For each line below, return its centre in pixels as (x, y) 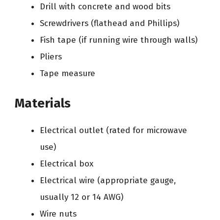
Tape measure (68, 73)
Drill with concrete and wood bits (105, 7)
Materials (43, 103)
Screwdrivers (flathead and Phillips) (110, 23)
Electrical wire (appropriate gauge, (108, 180)
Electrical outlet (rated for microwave (113, 130)
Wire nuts (58, 214)
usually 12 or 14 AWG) (82, 197)
